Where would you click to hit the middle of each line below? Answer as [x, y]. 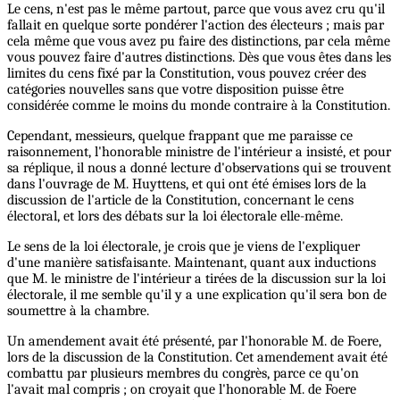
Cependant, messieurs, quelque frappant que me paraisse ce [180, 136]
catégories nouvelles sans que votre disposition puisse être [175, 90]
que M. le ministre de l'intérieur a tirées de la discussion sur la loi [196, 279]
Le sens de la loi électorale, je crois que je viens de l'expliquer [183, 247]
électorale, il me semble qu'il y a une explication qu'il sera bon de [197, 295]
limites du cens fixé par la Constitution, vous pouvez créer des [187, 74]
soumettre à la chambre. [78, 311]
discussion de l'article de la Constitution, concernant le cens [180, 200]
